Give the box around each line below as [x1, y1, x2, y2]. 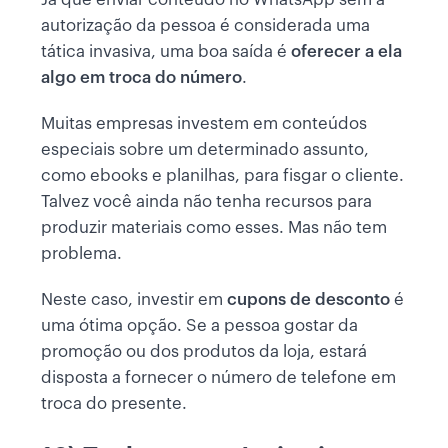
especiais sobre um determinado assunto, [41, 141, 369, 159]
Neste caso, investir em [41, 291, 227, 309]
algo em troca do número [41, 69, 242, 87]
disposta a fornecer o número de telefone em [41, 369, 396, 387]
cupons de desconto [227, 291, 390, 309]
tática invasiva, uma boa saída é [41, 43, 291, 61]
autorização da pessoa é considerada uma [41, 17, 370, 35]
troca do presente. [41, 395, 187, 413]
